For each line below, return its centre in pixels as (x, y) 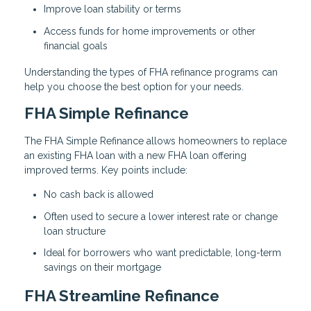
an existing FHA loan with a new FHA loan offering (135, 156)
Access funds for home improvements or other (150, 31)
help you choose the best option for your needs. (134, 86)
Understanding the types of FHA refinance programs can (151, 72)
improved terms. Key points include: (106, 170)
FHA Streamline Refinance (122, 296)
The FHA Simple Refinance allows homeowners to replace (155, 141)
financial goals (76, 45)
